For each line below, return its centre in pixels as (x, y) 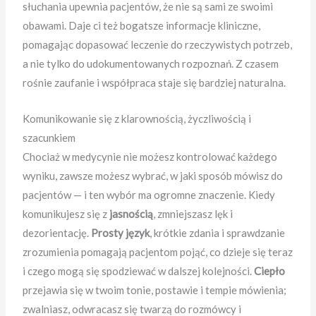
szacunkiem (49, 137)
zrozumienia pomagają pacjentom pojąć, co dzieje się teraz (158, 251)
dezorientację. (57, 232)
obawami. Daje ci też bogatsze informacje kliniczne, (142, 25)
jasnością (132, 213)
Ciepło (270, 271)
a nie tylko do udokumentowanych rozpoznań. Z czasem (151, 63)
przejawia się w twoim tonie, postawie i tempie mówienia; (155, 290)
